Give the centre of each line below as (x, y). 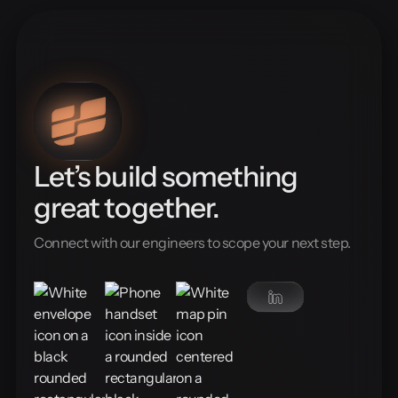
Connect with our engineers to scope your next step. (192, 242)
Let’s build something (166, 176)
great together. (126, 207)
